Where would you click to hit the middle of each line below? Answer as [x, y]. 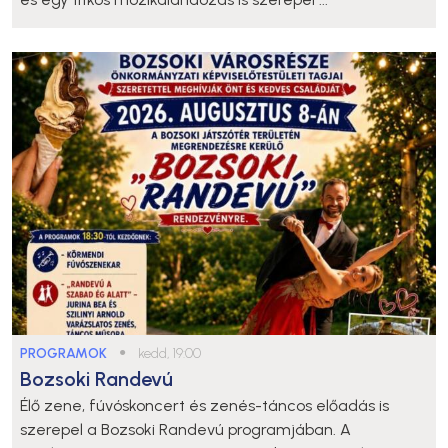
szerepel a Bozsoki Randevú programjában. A [185, 429]
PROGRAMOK [63, 353]
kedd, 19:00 [169, 353]
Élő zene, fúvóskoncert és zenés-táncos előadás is [204, 405]
